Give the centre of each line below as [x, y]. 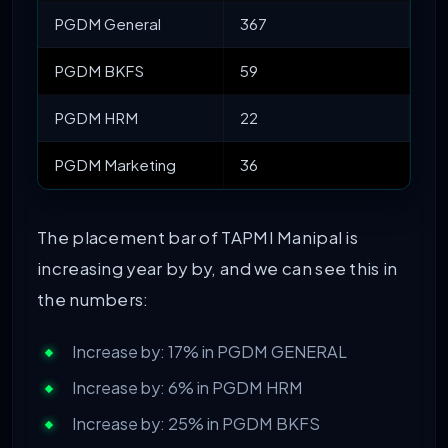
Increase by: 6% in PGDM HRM [187, 388]
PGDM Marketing [115, 164]
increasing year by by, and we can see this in [217, 268]
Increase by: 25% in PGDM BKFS [196, 424]
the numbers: [93, 299]
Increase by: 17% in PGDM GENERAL [209, 352]
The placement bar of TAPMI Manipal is [198, 237]
